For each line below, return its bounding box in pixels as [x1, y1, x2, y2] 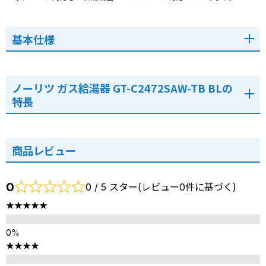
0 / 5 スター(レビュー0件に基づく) [85, 180, 236, 193]
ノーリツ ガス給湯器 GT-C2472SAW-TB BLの [12, 80, 233, 96]
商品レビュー [12, 142, 76, 158]
